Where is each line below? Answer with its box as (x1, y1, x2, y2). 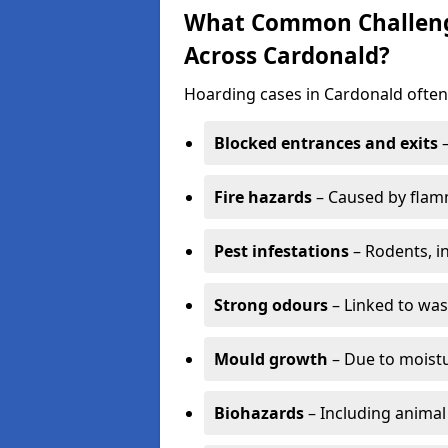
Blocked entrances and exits (214, 132, 438, 154)
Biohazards (214, 402, 304, 424)
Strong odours (214, 294, 328, 316)
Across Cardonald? (184, 40, 390, 71)
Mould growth (214, 348, 328, 370)
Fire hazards (214, 186, 312, 208)
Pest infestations (214, 240, 349, 262)
